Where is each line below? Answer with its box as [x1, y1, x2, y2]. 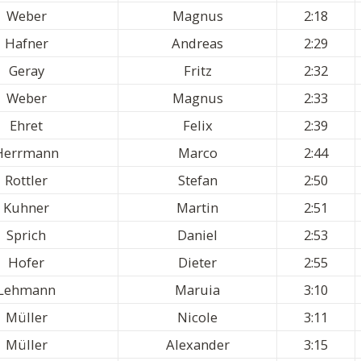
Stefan [177, 171, 218, 190]
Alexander [165, 335, 230, 355]
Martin [176, 198, 218, 218]
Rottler [5, 171, 48, 190]
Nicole [177, 308, 218, 327]
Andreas [172, 34, 223, 53]
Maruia [175, 280, 220, 300]
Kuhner [3, 198, 49, 218]
